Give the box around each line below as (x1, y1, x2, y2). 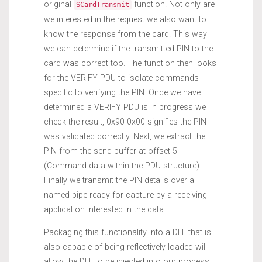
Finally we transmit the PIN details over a (44, 175, 194, 185)
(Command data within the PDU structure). (44, 161, 201, 171)
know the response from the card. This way (44, 29, 207, 39)
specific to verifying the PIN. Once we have (44, 88, 201, 98)
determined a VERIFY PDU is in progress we (44, 102, 206, 112)
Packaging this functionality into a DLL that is (44, 227, 211, 237)
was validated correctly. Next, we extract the (44, 132, 205, 142)
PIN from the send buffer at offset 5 (44, 146, 177, 156)
